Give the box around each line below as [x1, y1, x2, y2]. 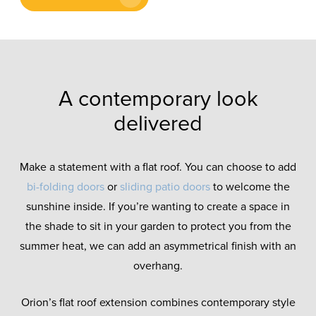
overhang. [133, 259, 183, 274]
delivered [114, 111, 202, 138]
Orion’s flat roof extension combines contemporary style [20, 296, 296, 310]
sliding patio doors [119, 180, 210, 195]
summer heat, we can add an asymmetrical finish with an [20, 239, 296, 254]
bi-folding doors [26, 180, 104, 195]
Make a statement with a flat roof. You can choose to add [20, 160, 296, 175]
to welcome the [209, 180, 290, 195]
